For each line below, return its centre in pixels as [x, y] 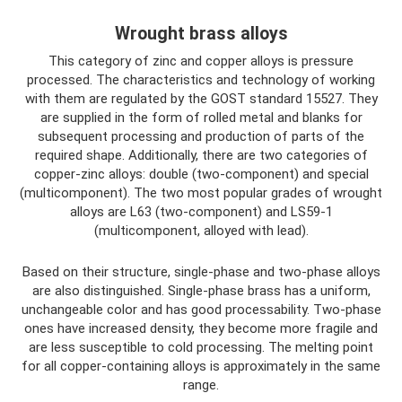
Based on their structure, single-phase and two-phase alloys [201, 272]
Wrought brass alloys [201, 34]
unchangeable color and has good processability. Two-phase [201, 310]
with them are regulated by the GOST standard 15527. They [201, 99]
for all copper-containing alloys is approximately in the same [201, 366]
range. [201, 385]
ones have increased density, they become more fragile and [201, 328]
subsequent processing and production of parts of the [201, 136]
